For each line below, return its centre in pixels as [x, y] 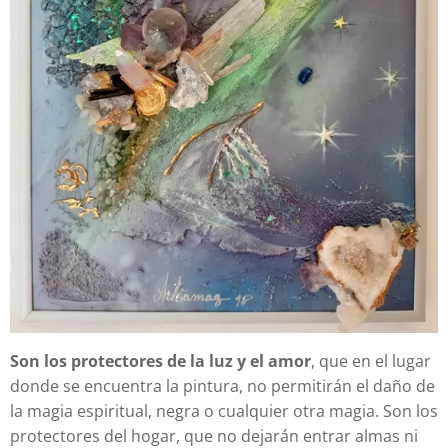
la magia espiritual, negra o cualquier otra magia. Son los [224, 411]
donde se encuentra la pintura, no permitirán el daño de [222, 386]
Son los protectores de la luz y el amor [160, 361]
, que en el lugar [371, 361]
